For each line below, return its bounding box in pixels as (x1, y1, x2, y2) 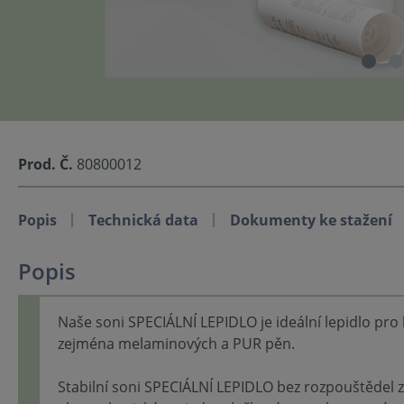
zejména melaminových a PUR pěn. (58, 333, 295, 353)
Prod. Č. (18, 153, 73, 174)
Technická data (87, 209, 198, 230)
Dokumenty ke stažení (229, 209, 392, 230)
